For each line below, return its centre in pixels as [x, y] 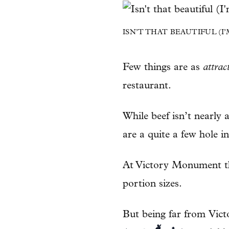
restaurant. [147, 86]
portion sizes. [152, 184]
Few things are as [163, 67]
